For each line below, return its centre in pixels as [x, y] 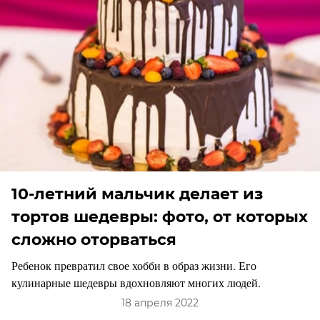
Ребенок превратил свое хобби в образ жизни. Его [134, 266]
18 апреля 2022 [160, 303]
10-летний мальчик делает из [137, 194]
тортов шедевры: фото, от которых [160, 217]
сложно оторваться [94, 240]
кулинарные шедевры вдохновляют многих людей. [136, 283]
